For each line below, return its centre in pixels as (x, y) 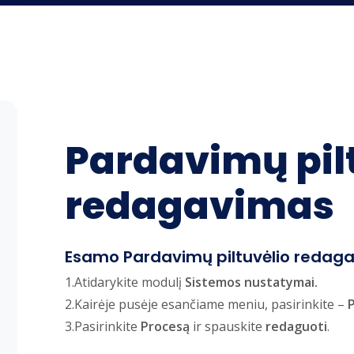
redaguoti (296, 327)
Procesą (165, 327)
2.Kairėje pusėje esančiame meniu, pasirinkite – (206, 305)
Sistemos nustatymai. (251, 282)
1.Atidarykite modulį (125, 282)
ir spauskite (228, 327)
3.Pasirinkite (103, 327)
